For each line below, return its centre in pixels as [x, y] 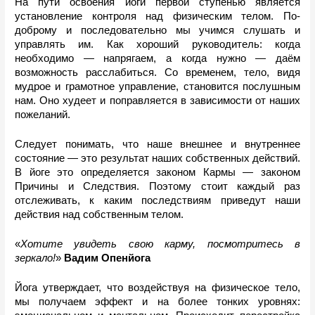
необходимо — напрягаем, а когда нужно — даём [157, 59]
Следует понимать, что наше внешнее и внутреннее [157, 144]
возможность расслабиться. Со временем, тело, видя [157, 73]
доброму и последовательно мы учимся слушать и [157, 31]
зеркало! [36, 258]
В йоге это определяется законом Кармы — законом [157, 173]
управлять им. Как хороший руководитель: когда [157, 45]
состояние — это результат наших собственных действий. [157, 159]
